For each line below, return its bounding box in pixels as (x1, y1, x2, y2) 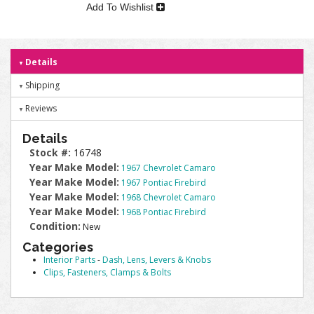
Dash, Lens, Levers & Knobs (102, 254, 211, 266)
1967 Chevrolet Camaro (121, 162, 216, 174)
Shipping (25, 79, 60, 91)
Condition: (29, 219, 81, 233)
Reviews (25, 102, 57, 114)
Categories (22, 240, 93, 254)
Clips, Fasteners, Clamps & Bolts (43, 266, 171, 278)
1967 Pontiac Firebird (121, 177, 206, 189)
